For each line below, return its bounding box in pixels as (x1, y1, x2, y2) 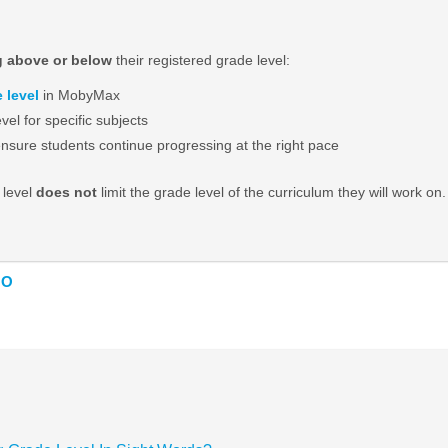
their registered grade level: (111, 51, 290, 68)
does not (35, 183, 97, 200)
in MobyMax (38, 86, 120, 103)
